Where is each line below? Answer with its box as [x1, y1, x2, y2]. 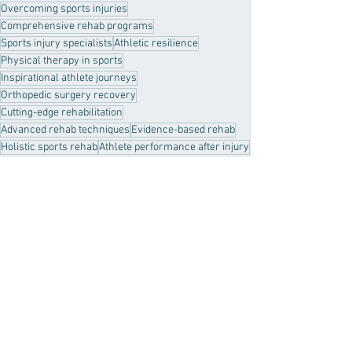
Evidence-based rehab [131, 123, 235, 137]
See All [213, 287, 251, 300]
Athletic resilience [114, 37, 198, 50]
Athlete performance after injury [99, 141, 249, 154]
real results [127, 158, 181, 171]
